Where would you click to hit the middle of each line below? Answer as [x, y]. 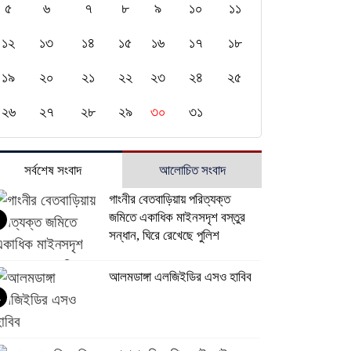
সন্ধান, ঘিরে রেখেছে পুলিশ [164, 235]
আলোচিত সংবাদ [192, 170]
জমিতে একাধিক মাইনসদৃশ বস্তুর [177, 217]
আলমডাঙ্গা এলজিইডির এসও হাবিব [180, 277]
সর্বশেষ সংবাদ [52, 170]
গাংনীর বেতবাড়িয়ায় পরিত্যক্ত [169, 199]
